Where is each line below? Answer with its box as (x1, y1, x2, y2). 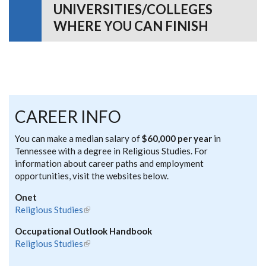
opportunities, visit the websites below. (15, 170, 169, 181)
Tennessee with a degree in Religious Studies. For (15, 145, 208, 156)
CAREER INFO (15, 106, 121, 126)
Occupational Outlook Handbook (15, 225, 152, 236)
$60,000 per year (142, 132, 212, 144)
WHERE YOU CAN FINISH (53, 17, 208, 34)
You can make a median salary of (15, 132, 142, 144)
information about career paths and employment (15, 157, 204, 169)
